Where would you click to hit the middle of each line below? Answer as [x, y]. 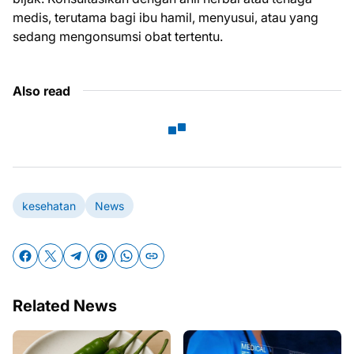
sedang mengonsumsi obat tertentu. [118, 36]
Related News [65, 306]
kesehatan [49, 205]
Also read [41, 91]
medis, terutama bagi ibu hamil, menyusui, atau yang [166, 17]
